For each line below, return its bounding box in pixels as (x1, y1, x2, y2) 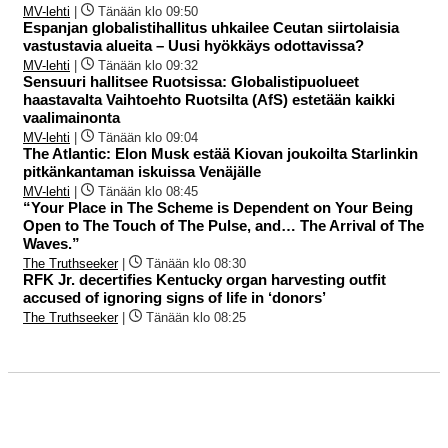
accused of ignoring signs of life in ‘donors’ (23, 289, 326, 307)
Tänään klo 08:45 (98, 184, 198, 200)
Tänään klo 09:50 (98, 4, 198, 20)
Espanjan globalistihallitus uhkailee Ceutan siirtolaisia (23, 19, 399, 37)
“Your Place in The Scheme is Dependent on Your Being (23, 199, 413, 217)
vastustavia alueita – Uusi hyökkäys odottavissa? (23, 37, 364, 55)
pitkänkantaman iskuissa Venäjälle (23, 163, 261, 181)
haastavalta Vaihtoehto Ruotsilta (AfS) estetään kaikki (23, 91, 395, 109)
